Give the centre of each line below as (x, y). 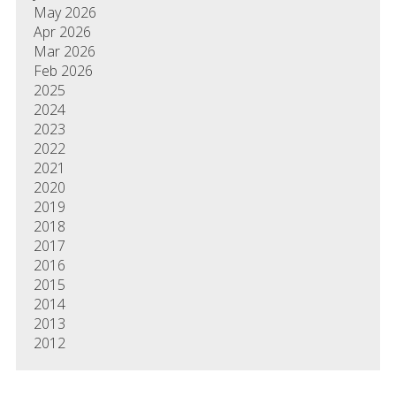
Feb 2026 (63, 71)
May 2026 (65, 13)
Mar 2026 (64, 52)
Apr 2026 (62, 32)
